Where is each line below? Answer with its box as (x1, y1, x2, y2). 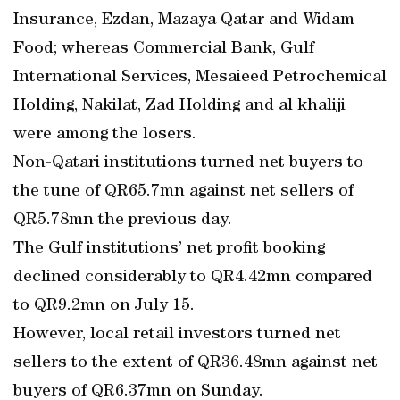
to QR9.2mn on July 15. (13, 297, 195, 315)
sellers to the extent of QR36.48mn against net (13, 354, 378, 372)
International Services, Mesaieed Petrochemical (13, 69, 387, 87)
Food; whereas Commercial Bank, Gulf (13, 40, 314, 58)
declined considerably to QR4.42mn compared (13, 269, 372, 287)
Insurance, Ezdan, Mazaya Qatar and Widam (13, 12, 354, 29)
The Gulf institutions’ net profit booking (13, 240, 325, 258)
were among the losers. (13, 126, 196, 144)
